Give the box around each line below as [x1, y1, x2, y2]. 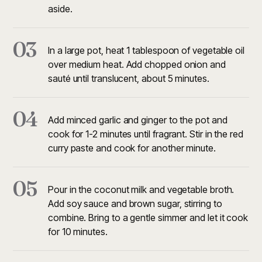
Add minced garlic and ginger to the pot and [48, 114, 227, 126]
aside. [48, 3, 73, 15]
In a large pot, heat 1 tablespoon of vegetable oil [48, 44, 245, 56]
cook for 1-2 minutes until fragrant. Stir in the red [48, 128, 243, 140]
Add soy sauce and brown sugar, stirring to [48, 198, 222, 209]
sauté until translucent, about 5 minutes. [48, 73, 209, 84]
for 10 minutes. [48, 226, 108, 237]
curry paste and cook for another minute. [48, 142, 216, 154]
